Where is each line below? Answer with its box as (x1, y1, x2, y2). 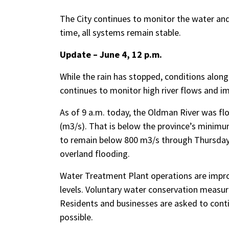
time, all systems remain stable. (60, 27, 183, 38)
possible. (60, 211, 95, 223)
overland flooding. (60, 148, 130, 159)
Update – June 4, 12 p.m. (60, 49, 162, 60)
